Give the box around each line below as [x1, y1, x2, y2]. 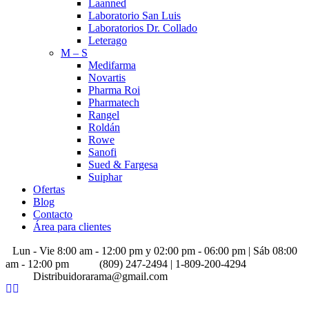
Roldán [88, 121, 120, 133]
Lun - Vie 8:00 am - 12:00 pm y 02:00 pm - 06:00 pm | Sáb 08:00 [12, 245, 297, 257]
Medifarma [88, 59, 136, 71]
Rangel [88, 109, 119, 121]
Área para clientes [33, 221, 111, 232]
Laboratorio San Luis [88, 10, 181, 21]
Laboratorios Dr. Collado [88, 22, 197, 34]
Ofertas [33, 183, 65, 195]
